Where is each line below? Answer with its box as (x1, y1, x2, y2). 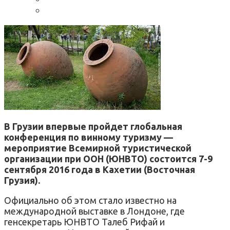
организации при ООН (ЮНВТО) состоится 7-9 (4, 153, 213, 164)
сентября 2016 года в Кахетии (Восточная (4, 164, 195, 175)
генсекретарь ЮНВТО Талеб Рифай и (4, 216, 165, 227)
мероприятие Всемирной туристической (4, 142, 191, 153)
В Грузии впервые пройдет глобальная (4, 121, 182, 131)
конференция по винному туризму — (4, 131, 173, 142)
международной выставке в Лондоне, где (4, 205, 185, 216)
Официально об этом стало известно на (4, 195, 177, 205)
